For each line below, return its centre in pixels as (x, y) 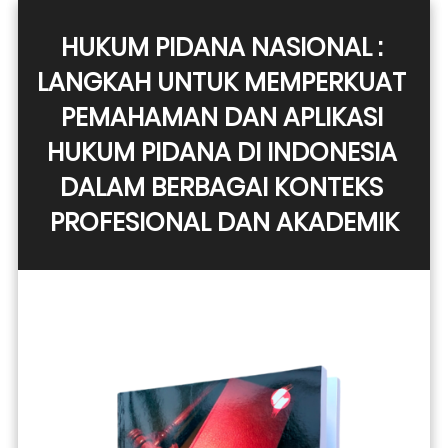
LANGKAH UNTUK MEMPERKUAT (221, 82)
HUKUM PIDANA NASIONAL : (221, 47)
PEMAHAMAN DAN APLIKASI (221, 117)
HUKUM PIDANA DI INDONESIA (221, 152)
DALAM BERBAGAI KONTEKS (221, 187)
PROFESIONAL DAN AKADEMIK (224, 222)
